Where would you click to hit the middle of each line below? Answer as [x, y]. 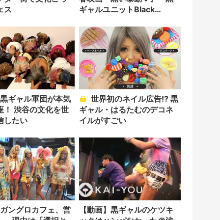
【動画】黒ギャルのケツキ [126, 210]
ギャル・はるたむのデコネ [126, 110]
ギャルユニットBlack [117, 9]
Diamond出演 [104, 20]
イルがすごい [102, 121]
